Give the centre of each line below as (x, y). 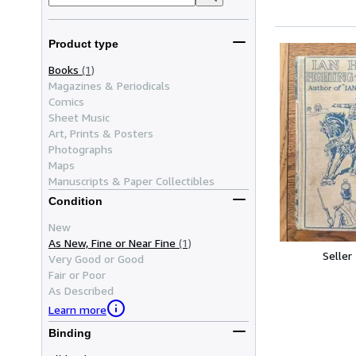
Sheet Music (79, 117)
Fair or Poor (77, 274)
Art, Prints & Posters (101, 133)
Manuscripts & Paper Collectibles (132, 180)
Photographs (81, 149)
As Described (81, 290)
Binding (70, 333)
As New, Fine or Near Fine (112, 242)
